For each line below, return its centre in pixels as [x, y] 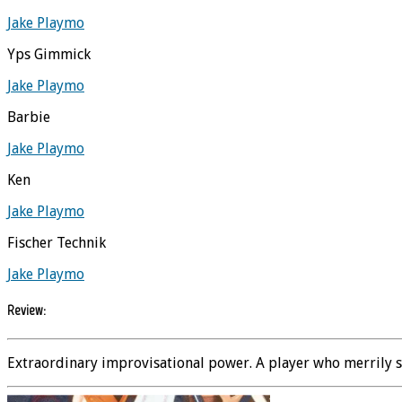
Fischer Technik [57, 242]
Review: [26, 310]
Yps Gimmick [49, 54]
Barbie [29, 117]
